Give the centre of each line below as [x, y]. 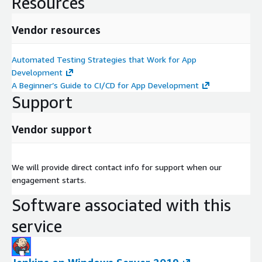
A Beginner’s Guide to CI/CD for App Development [105, 85]
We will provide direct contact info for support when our [117, 167]
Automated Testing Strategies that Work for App [104, 59]
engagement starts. [49, 180]
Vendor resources [56, 30]
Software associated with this [121, 205]
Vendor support [52, 129]
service [37, 226]
